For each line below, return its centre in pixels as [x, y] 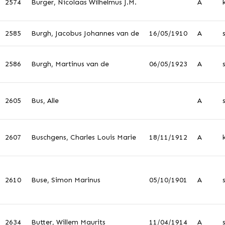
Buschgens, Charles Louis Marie [84, 137]
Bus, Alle [45, 101]
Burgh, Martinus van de [70, 64]
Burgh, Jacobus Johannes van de [85, 33]
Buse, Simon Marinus [66, 180]
